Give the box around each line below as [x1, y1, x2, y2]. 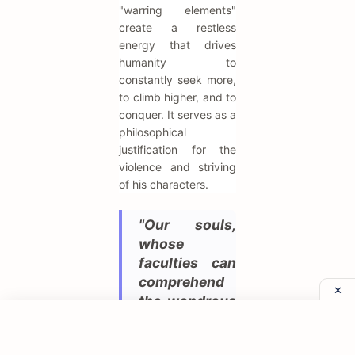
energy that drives [119, 37, 236, 52]
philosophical [119, 124, 186, 139]
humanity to [119, 55, 236, 69]
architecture [139, 311, 222, 328]
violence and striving [119, 159, 236, 174]
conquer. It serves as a [119, 107, 236, 121]
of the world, [139, 330, 236, 347]
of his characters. [119, 177, 208, 191]
